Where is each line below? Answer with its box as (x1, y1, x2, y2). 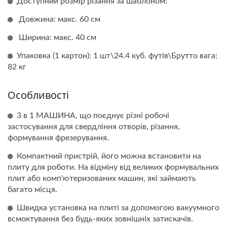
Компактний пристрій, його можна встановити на (17, 152, 201, 160)
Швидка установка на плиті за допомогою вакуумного (17, 203, 219, 212)
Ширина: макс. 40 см (17, 33, 96, 42)
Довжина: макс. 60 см (17, 15, 100, 23)
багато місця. (8, 185, 57, 194)
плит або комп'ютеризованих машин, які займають (8, 174, 196, 182)
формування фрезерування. (8, 133, 109, 142)
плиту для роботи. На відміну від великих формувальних (8, 163, 219, 171)
